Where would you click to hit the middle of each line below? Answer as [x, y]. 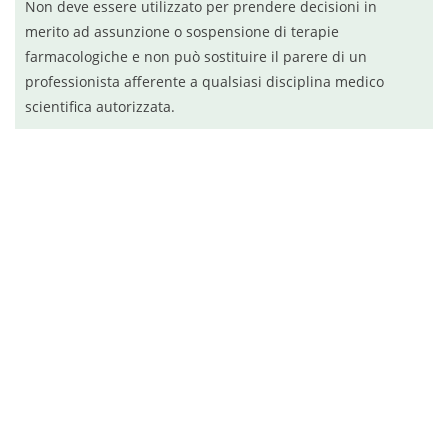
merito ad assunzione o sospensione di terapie [182, 31]
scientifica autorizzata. [100, 106]
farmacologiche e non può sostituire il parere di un [196, 56]
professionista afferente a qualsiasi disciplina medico [204, 81]
